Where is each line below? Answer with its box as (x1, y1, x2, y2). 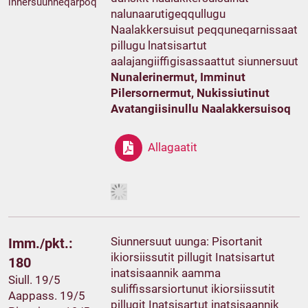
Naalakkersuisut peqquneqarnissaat (111, 22, 298, 36)
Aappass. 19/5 (8, 289, 85, 303)
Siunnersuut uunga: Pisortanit (111, 234, 263, 249)
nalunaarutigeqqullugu (111, 6, 226, 21)
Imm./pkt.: (8, 235, 73, 252)
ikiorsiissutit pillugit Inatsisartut (111, 250, 276, 265)
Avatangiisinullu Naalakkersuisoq (111, 101, 291, 115)
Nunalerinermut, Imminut (111, 69, 246, 84)
